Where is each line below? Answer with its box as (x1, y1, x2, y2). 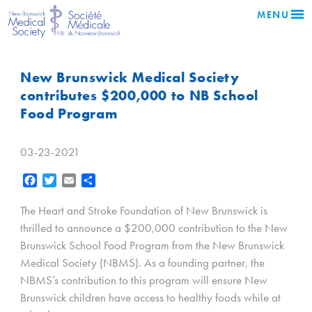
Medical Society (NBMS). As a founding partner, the (20, 256, 265, 270)
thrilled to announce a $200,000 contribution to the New (20, 221, 288, 235)
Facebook (37, 173, 79, 187)
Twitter (56, 173, 84, 187)
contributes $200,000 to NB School (20, 86, 258, 104)
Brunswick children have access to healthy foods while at (20, 290, 281, 305)
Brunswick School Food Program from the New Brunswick (20, 238, 284, 253)
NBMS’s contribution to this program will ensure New (20, 273, 267, 288)
